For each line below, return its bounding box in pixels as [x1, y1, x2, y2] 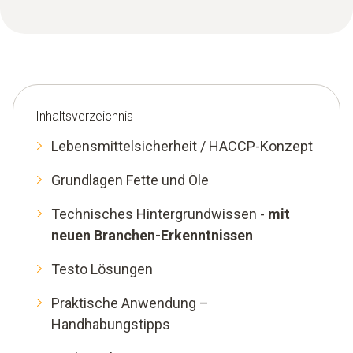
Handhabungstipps [51, 316, 170, 333]
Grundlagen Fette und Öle [51, 172, 209, 188]
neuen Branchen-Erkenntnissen [51, 227, 253, 243]
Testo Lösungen [51, 261, 153, 277]
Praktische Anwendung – [51, 295, 209, 311]
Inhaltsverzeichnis [35, 109, 133, 124]
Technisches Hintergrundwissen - [51, 206, 268, 222]
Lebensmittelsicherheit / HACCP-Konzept [51, 138, 313, 154]
